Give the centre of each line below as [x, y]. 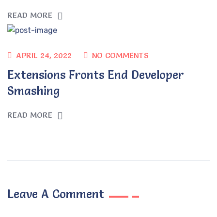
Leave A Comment [57, 194]
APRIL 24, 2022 [44, 55]
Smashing [33, 91]
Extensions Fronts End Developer [95, 75]
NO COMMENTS [120, 55]
